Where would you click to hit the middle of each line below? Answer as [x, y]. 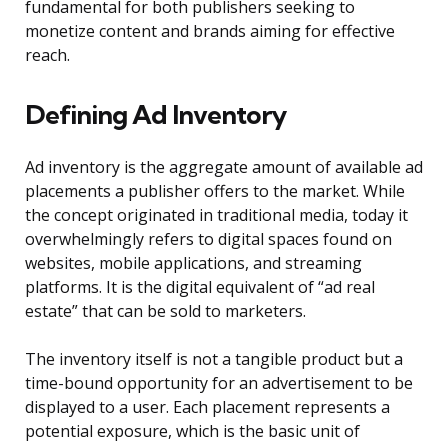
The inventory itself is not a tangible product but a [214, 359]
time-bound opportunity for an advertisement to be [219, 383]
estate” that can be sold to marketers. [165, 311]
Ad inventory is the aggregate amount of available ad [224, 167]
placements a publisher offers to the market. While [215, 191]
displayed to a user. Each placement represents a [207, 407]
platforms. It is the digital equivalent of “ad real [200, 287]
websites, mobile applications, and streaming [193, 263]
